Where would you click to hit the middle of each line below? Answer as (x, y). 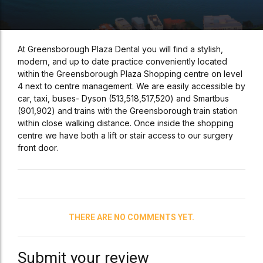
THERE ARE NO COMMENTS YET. (131, 218)
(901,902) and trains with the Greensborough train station (128, 111)
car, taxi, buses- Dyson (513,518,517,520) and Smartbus (123, 99)
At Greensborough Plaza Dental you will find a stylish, (120, 49)
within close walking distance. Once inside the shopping (126, 123)
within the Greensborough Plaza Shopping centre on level (130, 74)
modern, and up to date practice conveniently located (122, 62)
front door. (38, 148)
